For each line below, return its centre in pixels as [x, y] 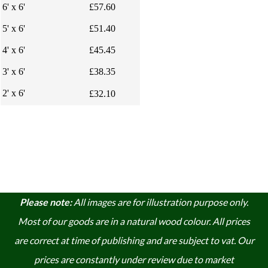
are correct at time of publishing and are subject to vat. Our [134, 240]
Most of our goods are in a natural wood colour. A [118, 221]
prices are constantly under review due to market [134, 259]
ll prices [234, 221]
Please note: [46, 202]
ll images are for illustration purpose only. [164, 202]
